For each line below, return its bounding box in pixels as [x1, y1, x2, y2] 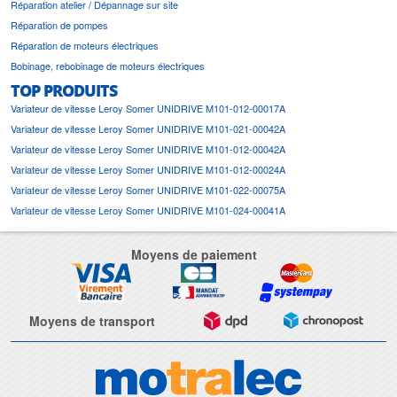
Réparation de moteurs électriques [11, 37, 159, 52]
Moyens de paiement [131, 245, 257, 263]
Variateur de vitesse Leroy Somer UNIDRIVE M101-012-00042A [11, 141, 285, 156]
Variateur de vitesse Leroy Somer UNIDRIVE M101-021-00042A [11, 121, 285, 136]
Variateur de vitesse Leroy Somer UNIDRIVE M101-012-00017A [11, 100, 285, 115]
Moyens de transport [28, 311, 155, 330]
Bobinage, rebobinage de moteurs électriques [11, 58, 205, 73]
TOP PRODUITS [11, 78, 117, 102]
